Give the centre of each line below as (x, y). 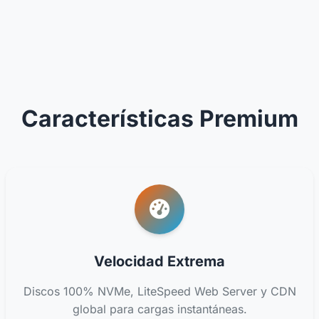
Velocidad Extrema (159, 261)
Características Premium (159, 118)
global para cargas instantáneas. (159, 309)
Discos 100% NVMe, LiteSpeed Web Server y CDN (159, 291)
